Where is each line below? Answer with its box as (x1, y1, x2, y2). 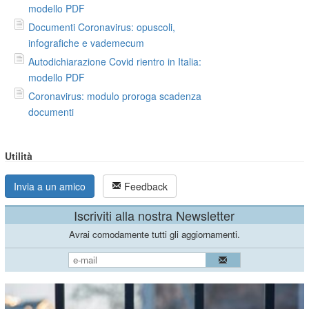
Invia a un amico (14, 179, 86, 193)
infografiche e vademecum (28, 35, 145, 50)
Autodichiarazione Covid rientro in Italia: (28, 54, 202, 68)
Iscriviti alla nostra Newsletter (74, 206, 235, 224)
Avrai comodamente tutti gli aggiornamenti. (68, 227, 240, 241)
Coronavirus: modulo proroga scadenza (28, 88, 202, 103)
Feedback (121, 179, 168, 193)
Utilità (5, 148, 33, 163)
